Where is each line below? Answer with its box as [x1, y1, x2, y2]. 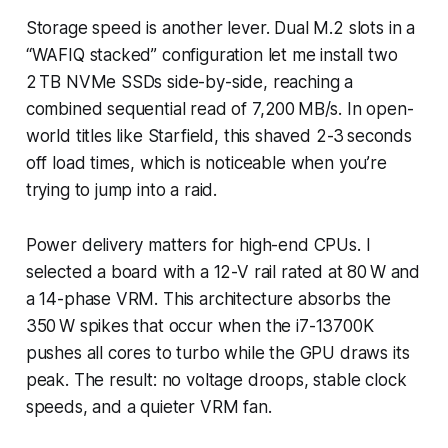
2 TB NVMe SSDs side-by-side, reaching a [25, 71, 354, 92]
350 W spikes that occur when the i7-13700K [25, 315, 374, 336]
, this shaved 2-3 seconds [214, 125, 412, 146]
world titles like [25, 125, 148, 146]
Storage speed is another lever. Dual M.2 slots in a [25, 17, 416, 38]
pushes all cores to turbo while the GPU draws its [25, 342, 410, 363]
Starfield [147, 125, 215, 146]
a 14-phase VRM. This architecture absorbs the [25, 288, 392, 309]
